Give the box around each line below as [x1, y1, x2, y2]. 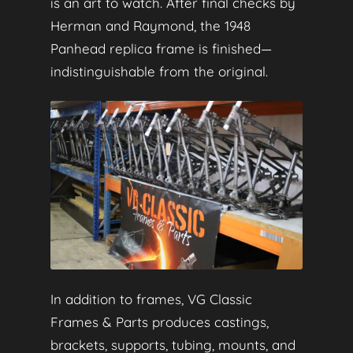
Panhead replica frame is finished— [50, 39, 272, 57]
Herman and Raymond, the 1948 [50, 17, 251, 34]
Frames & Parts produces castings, [50, 314, 269, 331]
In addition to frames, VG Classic [50, 291, 252, 308]
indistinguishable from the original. [50, 62, 268, 80]
